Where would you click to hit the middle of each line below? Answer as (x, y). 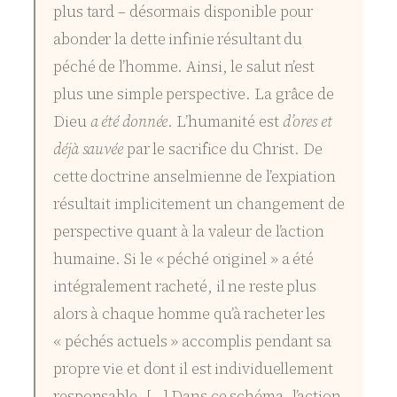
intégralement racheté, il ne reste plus (185, 286)
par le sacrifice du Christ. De (222, 148)
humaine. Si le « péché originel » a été (184, 258)
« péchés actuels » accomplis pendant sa (193, 341)
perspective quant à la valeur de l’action (189, 231)
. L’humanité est (225, 121)
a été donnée (129, 121)
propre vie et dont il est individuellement (193, 368)
